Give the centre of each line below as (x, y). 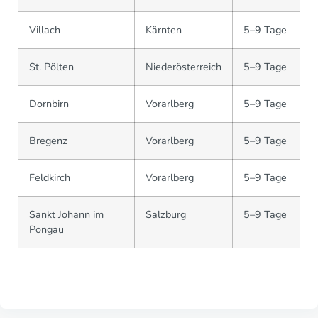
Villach (45, 29)
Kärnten (164, 29)
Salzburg (166, 214)
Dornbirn (49, 103)
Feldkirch (50, 177)
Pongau (46, 229)
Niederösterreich (183, 66)
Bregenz (48, 140)
